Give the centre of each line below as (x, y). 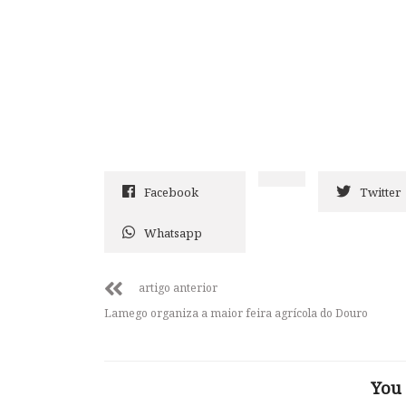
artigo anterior (178, 287)
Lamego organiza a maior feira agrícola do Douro (236, 313)
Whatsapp (173, 232)
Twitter (380, 192)
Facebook (171, 192)
